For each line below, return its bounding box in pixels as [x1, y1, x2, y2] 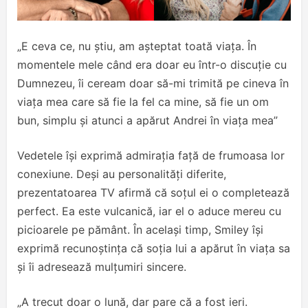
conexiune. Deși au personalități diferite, [17, 166, 226, 181]
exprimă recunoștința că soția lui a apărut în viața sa [17, 241, 290, 255]
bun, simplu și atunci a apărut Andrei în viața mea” [17, 113, 278, 127]
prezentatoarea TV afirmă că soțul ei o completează [17, 185, 289, 199]
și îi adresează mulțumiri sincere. [17, 259, 186, 274]
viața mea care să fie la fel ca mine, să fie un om [17, 94, 269, 109]
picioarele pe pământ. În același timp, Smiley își [17, 222, 263, 236]
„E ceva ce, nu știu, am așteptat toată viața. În [17, 38, 256, 53]
